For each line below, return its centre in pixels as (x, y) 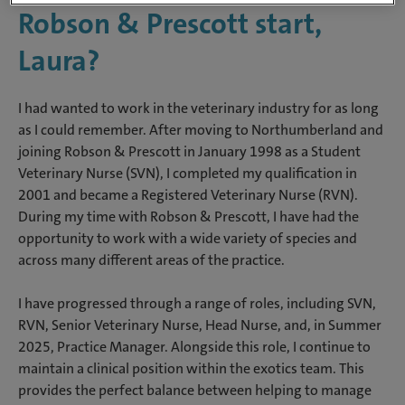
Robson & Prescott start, (170, 24)
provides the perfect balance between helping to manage (195, 391)
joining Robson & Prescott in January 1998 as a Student (189, 152)
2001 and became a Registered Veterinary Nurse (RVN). (188, 195)
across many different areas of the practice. (151, 260)
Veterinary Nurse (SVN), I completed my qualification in (188, 174)
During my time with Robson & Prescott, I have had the (188, 217)
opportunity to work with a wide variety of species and (188, 239)
